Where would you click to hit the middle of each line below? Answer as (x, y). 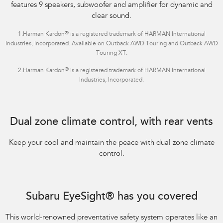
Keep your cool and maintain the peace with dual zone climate (111, 143)
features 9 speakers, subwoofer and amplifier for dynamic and (111, 5)
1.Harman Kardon (41, 35)
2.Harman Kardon (41, 71)
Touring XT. (111, 54)
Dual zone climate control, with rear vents (111, 123)
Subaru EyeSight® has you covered (111, 197)
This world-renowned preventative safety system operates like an (111, 218)
